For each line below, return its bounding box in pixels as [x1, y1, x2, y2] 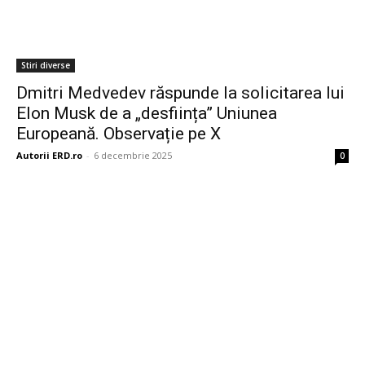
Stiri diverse [21, 59, 70, 72]
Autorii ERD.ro [16, 149, 82, 162]
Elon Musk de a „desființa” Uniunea [16, 103, 277, 124]
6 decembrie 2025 [94, 149, 172, 162]
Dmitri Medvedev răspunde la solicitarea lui [16, 83, 345, 103]
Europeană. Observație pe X [16, 124, 221, 144]
